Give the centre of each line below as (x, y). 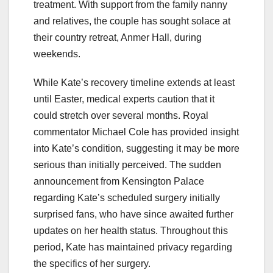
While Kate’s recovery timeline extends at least (134, 83)
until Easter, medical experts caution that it (124, 99)
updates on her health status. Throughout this (131, 231)
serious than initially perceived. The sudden (127, 165)
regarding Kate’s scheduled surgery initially (127, 198)
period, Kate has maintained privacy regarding (133, 247)
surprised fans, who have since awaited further (133, 214)
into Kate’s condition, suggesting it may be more (136, 149)
